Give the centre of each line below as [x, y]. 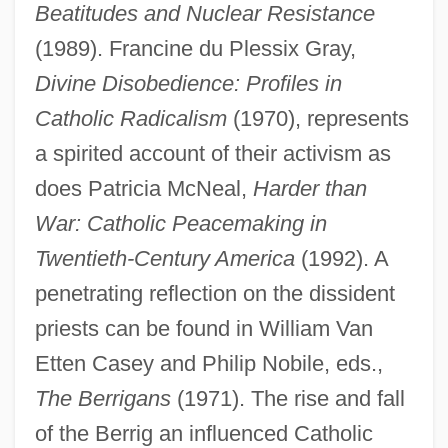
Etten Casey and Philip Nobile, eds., [208, 363]
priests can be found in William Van [203, 328]
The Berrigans [102, 398]
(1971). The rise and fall [287, 398]
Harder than [309, 188]
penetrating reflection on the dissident [214, 293]
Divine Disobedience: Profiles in [188, 83]
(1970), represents [317, 118]
